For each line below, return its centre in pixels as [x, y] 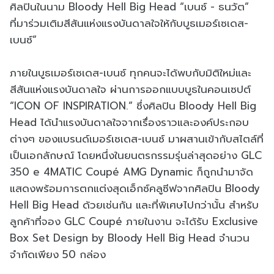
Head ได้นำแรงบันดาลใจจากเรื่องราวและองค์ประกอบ [129, 123]
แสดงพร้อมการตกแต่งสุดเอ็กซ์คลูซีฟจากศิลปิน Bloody [135, 189]
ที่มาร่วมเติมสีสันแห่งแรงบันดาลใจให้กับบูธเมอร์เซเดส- [129, 24]
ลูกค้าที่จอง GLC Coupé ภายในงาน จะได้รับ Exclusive [134, 222]
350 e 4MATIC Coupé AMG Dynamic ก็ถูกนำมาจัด [131, 172]
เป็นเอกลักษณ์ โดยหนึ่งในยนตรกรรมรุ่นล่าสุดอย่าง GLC [136, 156]
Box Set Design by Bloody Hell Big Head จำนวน [130, 238]
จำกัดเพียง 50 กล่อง [58, 255]
